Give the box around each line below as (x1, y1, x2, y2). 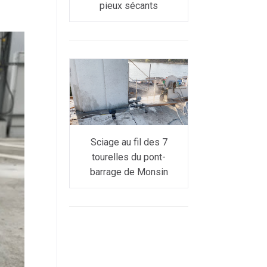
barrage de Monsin (89, 166, 168, 178)
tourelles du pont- (92, 151, 166, 163)
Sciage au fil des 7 (90, 136, 167, 148)
